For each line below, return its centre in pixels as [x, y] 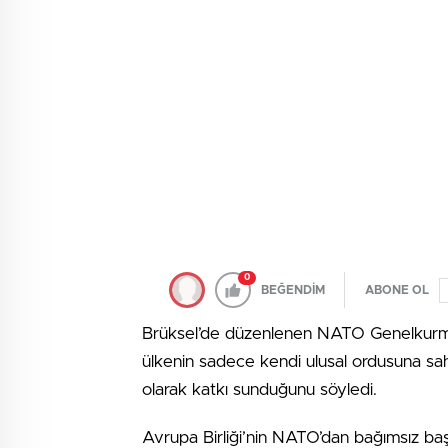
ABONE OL [397, 290]
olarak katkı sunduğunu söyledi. [259, 389]
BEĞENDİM [293, 290]
